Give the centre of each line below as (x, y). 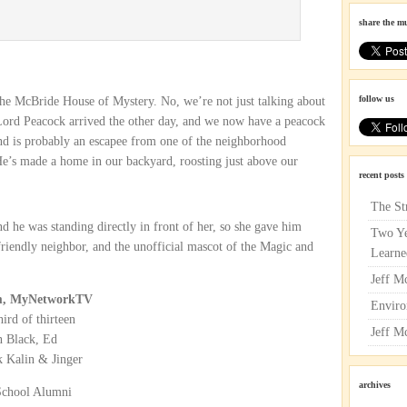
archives (375, 385)
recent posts (382, 175)
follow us (377, 99)
